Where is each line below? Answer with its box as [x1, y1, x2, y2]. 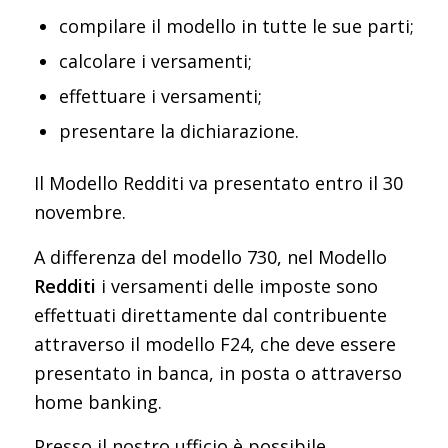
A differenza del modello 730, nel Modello [33, 244, 387, 269]
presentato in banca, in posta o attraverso [33, 360, 402, 385]
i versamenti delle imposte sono [95, 273, 378, 298]
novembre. [33, 200, 126, 225]
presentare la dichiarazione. [58, 119, 299, 144]
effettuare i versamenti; [58, 84, 262, 109]
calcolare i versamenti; [58, 49, 252, 74]
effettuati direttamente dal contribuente [33, 302, 387, 327]
